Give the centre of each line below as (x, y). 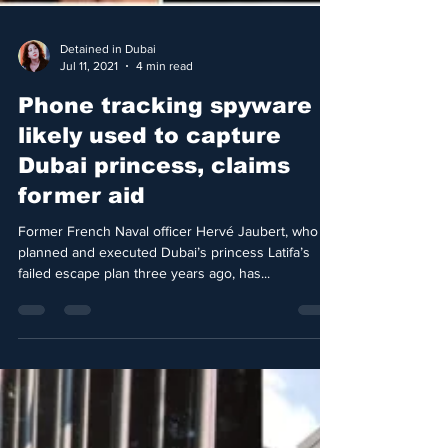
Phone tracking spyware (165, 159)
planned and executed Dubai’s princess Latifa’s (164, 306)
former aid (81, 249)
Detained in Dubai (108, 103)
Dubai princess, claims (154, 219)
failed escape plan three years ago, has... (144, 327)
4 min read (164, 119)
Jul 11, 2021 (89, 119)
